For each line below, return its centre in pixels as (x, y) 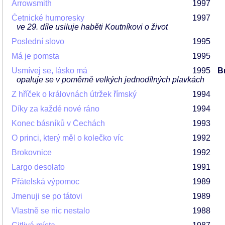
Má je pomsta (35, 56)
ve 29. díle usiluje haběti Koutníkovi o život (92, 27)
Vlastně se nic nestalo (51, 211)
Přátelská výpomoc (45, 182)
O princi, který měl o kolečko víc (68, 138)
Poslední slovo (38, 41)
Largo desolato (38, 167)
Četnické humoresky (48, 18)
